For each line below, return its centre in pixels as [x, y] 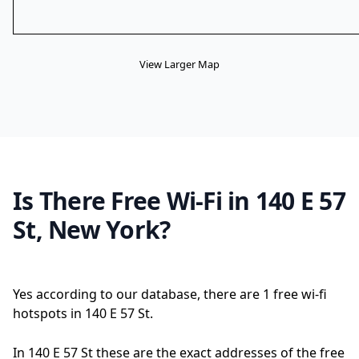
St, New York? [92, 230]
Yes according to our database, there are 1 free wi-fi [170, 294]
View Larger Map [179, 64]
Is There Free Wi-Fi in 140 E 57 [179, 201]
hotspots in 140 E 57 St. [83, 313]
